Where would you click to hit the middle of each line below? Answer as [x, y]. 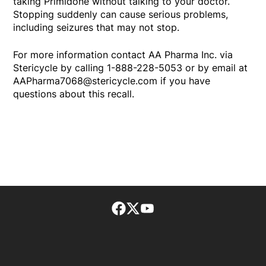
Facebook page [161, 208]
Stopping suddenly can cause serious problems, [121, 15]
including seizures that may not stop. [98, 28]
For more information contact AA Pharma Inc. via [123, 55]
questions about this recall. [75, 94]
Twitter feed [167, 208]
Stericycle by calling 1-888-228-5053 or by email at [131, 68]
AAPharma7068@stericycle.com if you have [112, 81]
